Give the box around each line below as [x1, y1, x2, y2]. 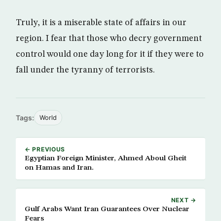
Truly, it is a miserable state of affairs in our [16, 18, 186, 27]
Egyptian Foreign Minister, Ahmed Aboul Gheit [25, 154, 186, 162]
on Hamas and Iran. [25, 164, 94, 172]
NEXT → [171, 196, 196, 204]
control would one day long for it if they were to [16, 50, 204, 59]
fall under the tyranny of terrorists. [16, 66, 155, 74]
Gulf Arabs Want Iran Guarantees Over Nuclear [25, 205, 189, 213]
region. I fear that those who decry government [16, 34, 202, 43]
